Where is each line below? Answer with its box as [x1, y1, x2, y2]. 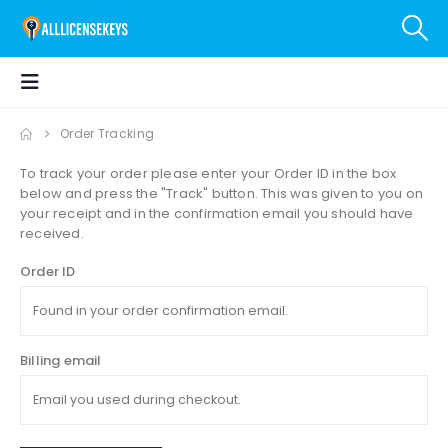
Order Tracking [60, 124, 155, 142]
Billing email [20, 351, 102, 370]
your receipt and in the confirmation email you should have [20, 203, 414, 223]
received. [20, 223, 84, 243]
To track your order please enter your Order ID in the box [20, 163, 397, 183]
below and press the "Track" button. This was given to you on [20, 183, 424, 203]
